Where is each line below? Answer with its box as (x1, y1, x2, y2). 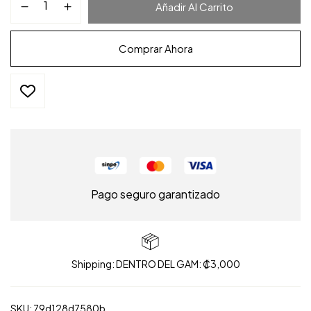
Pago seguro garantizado (91, 187, 220, 202)
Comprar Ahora (118, 41, 193, 55)
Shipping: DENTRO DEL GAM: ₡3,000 (71, 258, 240, 271)
